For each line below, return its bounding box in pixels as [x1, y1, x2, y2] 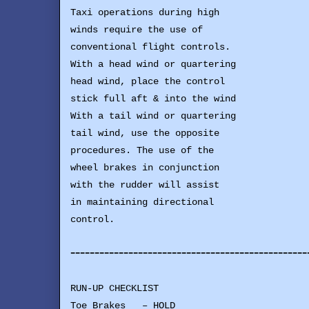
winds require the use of [70, 25, 203, 35]
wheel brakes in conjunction [70, 163, 219, 173]
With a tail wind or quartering [70, 111, 236, 121]
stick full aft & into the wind [70, 94, 236, 104]
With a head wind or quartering [70, 59, 236, 70]
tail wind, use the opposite [70, 128, 219, 139]
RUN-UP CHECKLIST [70, 283, 159, 294]
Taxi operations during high [70, 8, 219, 18]
